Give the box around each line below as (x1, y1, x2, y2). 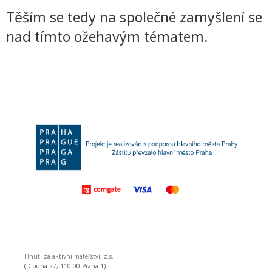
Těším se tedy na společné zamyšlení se (6, 7, 262, 27)
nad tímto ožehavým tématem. (6, 26, 208, 46)
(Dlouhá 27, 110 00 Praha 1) (24, 262, 106, 270)
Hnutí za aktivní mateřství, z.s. (24, 252, 114, 260)
